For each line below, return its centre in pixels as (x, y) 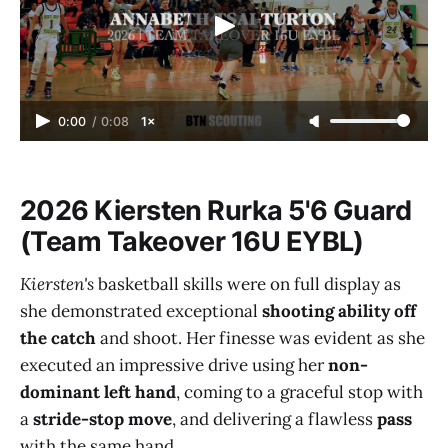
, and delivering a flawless (274, 418)
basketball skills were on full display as (247, 283)
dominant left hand (98, 391)
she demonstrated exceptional (141, 310)
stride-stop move (102, 418)
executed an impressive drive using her (174, 364)
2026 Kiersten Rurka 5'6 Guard (216, 211)
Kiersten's (57, 283)
